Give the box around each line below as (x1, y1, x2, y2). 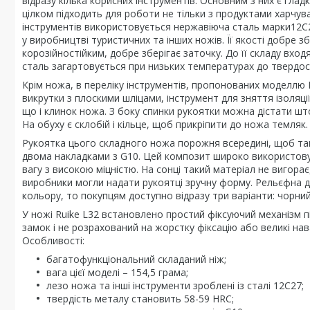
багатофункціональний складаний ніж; (46, 253, 226, 266)
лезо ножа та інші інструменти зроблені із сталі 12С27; (46, 279, 304, 292)
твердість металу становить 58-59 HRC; (46, 292, 234, 305)
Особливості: (22, 234, 84, 247)
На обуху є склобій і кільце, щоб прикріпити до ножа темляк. (22, 118, 308, 131)
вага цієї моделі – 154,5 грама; (46, 266, 188, 279)
